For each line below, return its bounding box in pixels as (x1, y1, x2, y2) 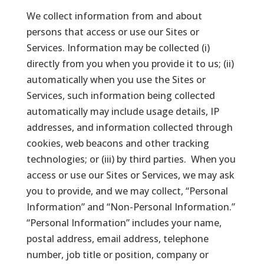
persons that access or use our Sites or (26, 25, 199, 38)
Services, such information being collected (26, 88, 215, 102)
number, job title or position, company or (26, 247, 209, 261)
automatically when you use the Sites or (26, 72, 206, 86)
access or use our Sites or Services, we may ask (26, 168, 235, 181)
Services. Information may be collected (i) (26, 41, 210, 54)
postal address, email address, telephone (26, 232, 209, 245)
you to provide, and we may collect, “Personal (26, 184, 228, 197)
